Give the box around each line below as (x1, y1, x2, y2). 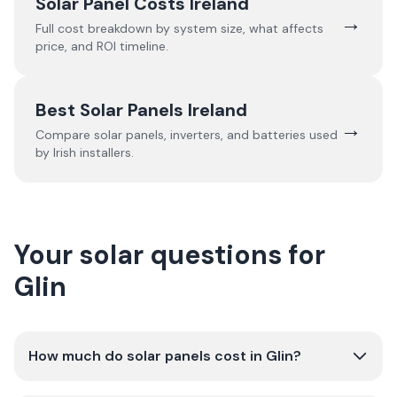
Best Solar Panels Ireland (35, 98, 247, 121)
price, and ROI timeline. (35, 38, 168, 54)
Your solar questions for (14, 237, 325, 272)
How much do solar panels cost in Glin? (28, 346, 301, 365)
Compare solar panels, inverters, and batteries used (35, 127, 338, 143)
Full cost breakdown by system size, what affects (35, 20, 323, 36)
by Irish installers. (35, 144, 134, 160)
